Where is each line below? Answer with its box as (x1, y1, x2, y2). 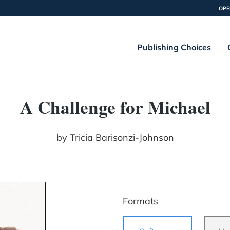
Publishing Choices (137, 42, 211, 52)
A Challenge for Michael (20, 94, 210, 121)
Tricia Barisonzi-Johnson (69, 131, 174, 144)
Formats (123, 195, 158, 207)
